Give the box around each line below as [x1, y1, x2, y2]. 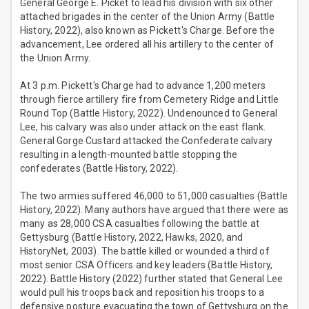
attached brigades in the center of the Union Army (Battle [20, 11, 275, 23]
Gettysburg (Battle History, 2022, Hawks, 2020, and [20, 232, 243, 243]
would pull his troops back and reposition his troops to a [20, 287, 265, 299]
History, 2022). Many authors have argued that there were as [20, 204, 288, 216]
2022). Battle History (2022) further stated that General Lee [20, 273, 283, 285]
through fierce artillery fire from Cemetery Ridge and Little [20, 94, 279, 106]
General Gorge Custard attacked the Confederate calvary [20, 135, 273, 147]
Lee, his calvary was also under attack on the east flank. [20, 121, 266, 133]
